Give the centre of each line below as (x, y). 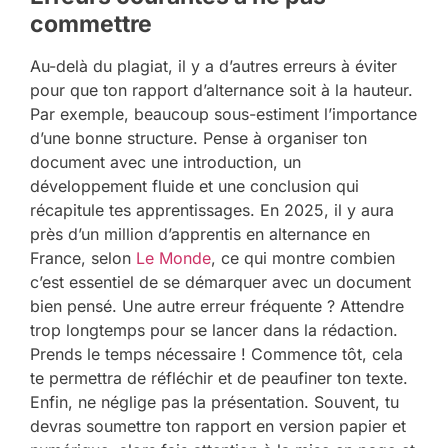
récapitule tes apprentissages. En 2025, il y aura (212, 210)
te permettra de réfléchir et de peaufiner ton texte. (219, 378)
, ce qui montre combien (303, 258)
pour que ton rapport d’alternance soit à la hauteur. (221, 90)
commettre (91, 24)
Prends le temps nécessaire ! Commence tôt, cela (216, 354)
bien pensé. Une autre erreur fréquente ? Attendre (217, 306)
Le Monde (173, 258)
